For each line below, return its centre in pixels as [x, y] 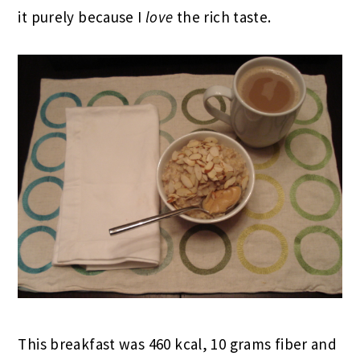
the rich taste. [222, 17]
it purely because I [82, 17]
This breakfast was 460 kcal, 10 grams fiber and [178, 344]
